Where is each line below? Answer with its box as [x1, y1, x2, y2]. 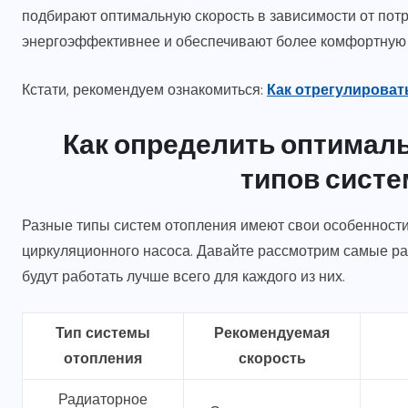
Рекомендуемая [214, 323, 330, 343]
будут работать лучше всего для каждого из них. [22, 267, 345, 287]
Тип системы [56, 323, 150, 343]
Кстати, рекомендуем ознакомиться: [22, 80, 267, 100]
